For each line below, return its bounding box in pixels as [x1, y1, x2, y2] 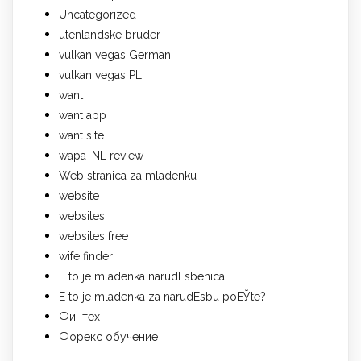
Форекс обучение [59, 330, 158, 343]
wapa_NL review [59, 148, 143, 162]
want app [59, 108, 106, 122]
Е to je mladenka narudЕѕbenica [59, 269, 225, 283]
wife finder [59, 249, 113, 263]
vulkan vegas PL [59, 68, 142, 81]
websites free [59, 229, 128, 243]
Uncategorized [59, 7, 136, 21]
